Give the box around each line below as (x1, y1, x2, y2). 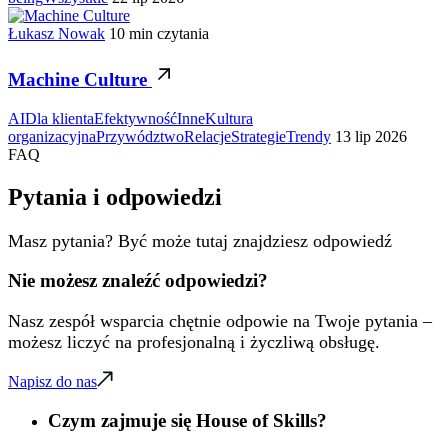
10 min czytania (109, 25, 209, 43)
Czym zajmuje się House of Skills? (48, 409, 327, 431)
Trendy (286, 127, 331, 145)
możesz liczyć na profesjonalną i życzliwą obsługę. (8, 332, 380, 353)
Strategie (231, 127, 286, 145)
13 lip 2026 (335, 127, 407, 145)
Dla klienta (25, 109, 94, 127)
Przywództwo (96, 127, 184, 145)
